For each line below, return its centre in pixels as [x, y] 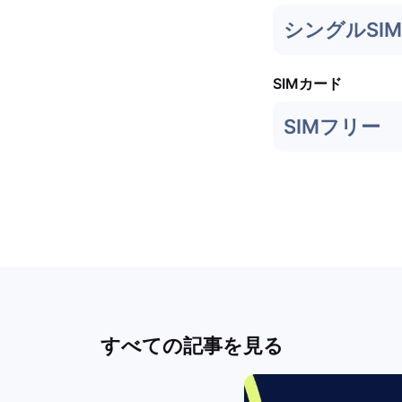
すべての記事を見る [192, 345]
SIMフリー [332, 127]
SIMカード [307, 83]
